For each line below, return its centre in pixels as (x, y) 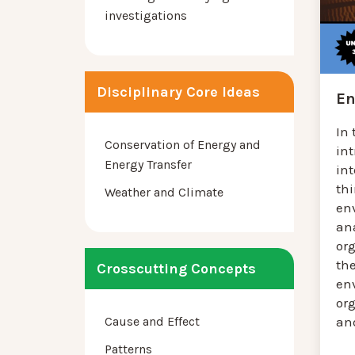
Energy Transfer (148, 165)
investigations (146, 16)
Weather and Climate (164, 193)
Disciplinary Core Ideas (178, 92)
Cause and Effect (152, 322)
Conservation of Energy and (183, 145)
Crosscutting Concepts (176, 269)
